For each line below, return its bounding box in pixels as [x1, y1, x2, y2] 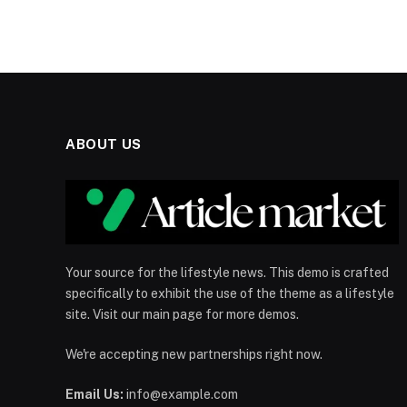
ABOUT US [65, 136, 142, 153]
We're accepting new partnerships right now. [65, 346, 323, 362]
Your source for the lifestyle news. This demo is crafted [65, 264, 389, 280]
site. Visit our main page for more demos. [65, 306, 299, 322]
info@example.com [124, 386, 238, 402]
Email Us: [65, 386, 124, 402]
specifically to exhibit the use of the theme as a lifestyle [65, 285, 394, 301]
